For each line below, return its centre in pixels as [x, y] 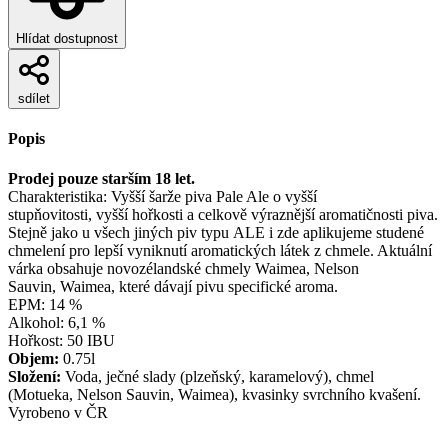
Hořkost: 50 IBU [61, 340]
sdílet [34, 99]
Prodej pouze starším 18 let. [101, 178]
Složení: [34, 376]
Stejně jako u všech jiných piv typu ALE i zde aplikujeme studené [216, 232]
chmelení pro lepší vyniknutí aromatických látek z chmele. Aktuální [220, 250]
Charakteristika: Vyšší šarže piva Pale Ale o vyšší [162, 196]
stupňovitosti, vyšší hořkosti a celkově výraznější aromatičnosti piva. [223, 214]
